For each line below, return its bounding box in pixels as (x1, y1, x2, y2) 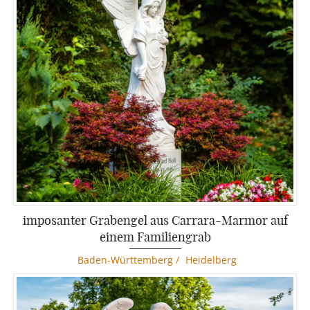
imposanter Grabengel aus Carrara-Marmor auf (22, 211, 288, 228)
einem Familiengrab (99, 228, 211, 245)
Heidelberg (185, 253, 237, 266)
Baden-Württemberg (77, 253, 173, 266)
